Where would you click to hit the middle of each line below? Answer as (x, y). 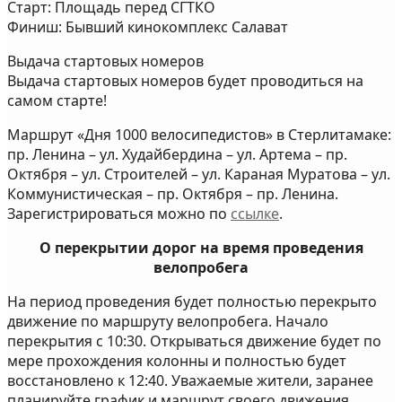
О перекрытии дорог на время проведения (201, 248)
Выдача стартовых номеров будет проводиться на (185, 81)
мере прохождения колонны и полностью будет (177, 361)
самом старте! (57, 100)
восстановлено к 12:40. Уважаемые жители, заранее (190, 380)
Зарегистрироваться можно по (119, 214)
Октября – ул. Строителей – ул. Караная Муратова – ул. (199, 174)
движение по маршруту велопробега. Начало (168, 321)
